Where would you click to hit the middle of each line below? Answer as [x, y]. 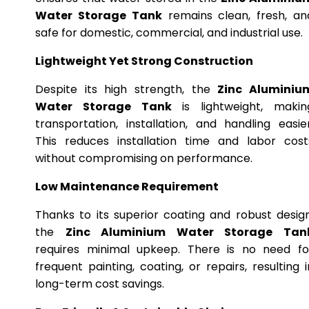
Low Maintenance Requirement [127, 187]
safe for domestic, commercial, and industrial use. [169, 33]
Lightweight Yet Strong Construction [144, 61]
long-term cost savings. [100, 284]
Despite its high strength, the [127, 89]
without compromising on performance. [144, 158]
